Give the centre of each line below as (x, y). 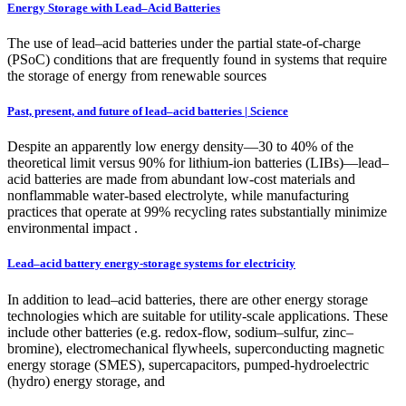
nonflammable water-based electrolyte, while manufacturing (178, 196)
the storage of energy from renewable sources (137, 75)
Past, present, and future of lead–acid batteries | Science (148, 111)
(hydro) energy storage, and (86, 381)
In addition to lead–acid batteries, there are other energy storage (188, 299)
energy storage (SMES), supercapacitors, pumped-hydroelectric (188, 364)
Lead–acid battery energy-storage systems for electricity (151, 264)
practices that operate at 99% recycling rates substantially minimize (197, 212)
